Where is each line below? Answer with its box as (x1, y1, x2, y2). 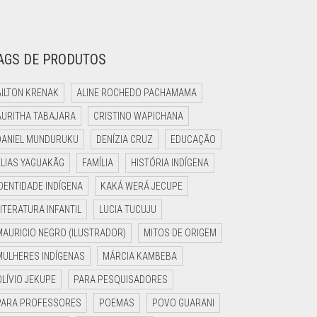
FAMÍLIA (82, 157, 113, 168)
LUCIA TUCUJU (99, 204, 156, 215)
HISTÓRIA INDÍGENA (131, 157, 209, 168)
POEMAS (99, 297, 134, 309)
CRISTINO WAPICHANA (93, 110, 183, 122)
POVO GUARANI (152, 297, 214, 309)
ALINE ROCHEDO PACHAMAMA (76, 87, 197, 98)
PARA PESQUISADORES (74, 274, 168, 285)
